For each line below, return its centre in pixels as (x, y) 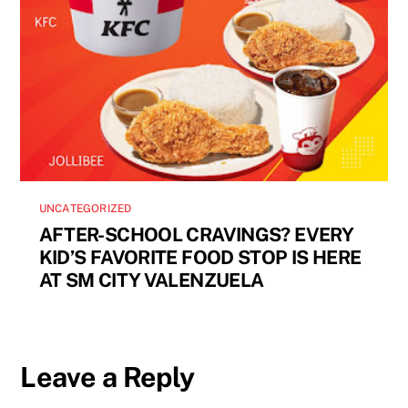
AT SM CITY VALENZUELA (151, 280)
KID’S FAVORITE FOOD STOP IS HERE (200, 258)
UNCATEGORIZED (85, 209)
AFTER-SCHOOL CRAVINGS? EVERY (196, 235)
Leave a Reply (107, 377)
